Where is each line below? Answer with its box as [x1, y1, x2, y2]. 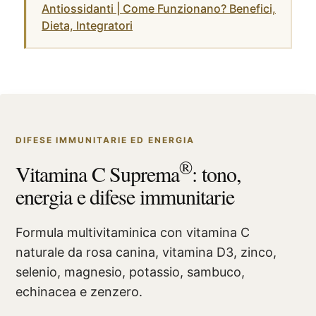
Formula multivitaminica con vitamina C [16, 224, 250, 240]
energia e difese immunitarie [16, 181, 234, 210]
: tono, [192, 159, 241, 188]
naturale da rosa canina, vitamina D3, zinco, [16, 244, 276, 260]
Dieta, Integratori [42, 18, 133, 32]
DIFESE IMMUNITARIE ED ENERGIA [16, 134, 195, 145]
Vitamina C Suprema [16, 159, 180, 188]
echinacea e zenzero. [16, 284, 142, 299]
